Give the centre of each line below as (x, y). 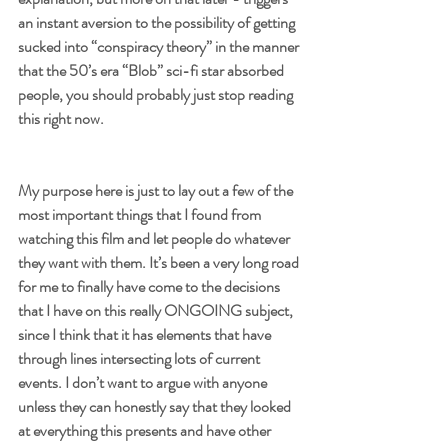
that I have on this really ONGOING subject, (157, 310)
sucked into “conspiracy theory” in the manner (160, 46)
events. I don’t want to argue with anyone (144, 382)
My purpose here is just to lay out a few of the (157, 190)
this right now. (62, 118)
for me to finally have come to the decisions (150, 286)
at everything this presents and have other (146, 430)
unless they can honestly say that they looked (156, 406)
